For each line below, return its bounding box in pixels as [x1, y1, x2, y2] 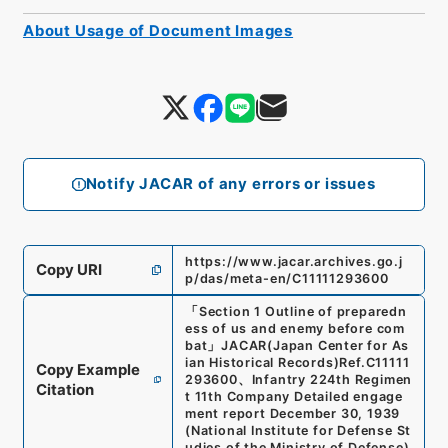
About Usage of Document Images [22, 21, 294, 40]
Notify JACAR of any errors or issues [85, 175, 376, 194]
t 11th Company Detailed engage [184, 389, 404, 405]
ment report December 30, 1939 [184, 406, 401, 422]
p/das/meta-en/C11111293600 [184, 270, 389, 286]
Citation [35, 380, 94, 399]
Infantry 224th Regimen [251, 372, 413, 388]
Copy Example [35, 360, 140, 379]
